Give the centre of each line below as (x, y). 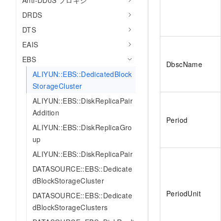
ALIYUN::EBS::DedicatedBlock (82, 74)
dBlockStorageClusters (70, 207)
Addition (46, 112)
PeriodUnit (184, 194)
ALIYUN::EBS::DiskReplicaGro (82, 127)
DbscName (184, 64)
